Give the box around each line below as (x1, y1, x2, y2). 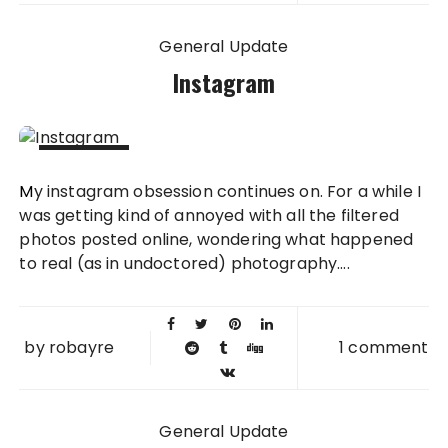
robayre (48, 336, 114, 360)
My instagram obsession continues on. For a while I (19, 180, 34, 204)
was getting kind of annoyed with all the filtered (19, 204, 399, 228)
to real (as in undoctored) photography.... (19, 252, 350, 276)
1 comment (339, 336, 429, 360)
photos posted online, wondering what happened (19, 228, 414, 252)
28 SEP (56, 164, 113, 189)
